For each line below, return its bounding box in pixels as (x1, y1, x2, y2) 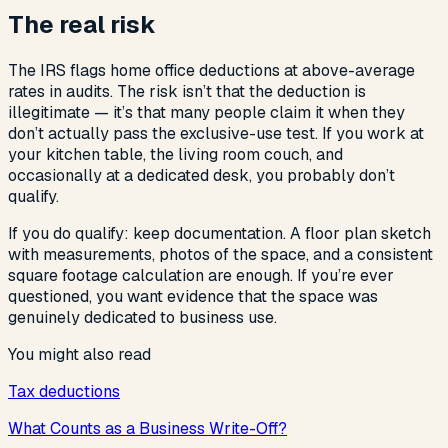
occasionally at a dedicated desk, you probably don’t (8, 165, 395, 187)
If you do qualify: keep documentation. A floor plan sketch (8, 223, 431, 245)
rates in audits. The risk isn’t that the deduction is (8, 81, 366, 103)
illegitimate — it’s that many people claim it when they (8, 102, 405, 124)
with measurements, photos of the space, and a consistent (8, 244, 433, 266)
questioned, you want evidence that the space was (8, 286, 378, 308)
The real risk (8, 9, 156, 41)
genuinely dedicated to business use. (8, 307, 277, 329)
